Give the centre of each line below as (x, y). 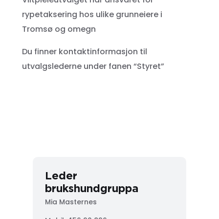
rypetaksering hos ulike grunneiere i (92, 15)
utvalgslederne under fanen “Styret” (93, 66)
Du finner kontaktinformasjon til (84, 52)
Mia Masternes (72, 202)
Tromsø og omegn (59, 29)
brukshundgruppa (92, 188)
